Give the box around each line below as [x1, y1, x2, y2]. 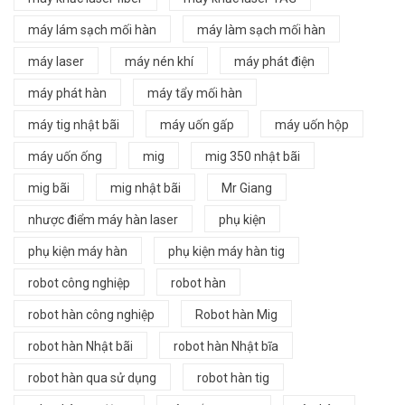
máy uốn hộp [275, 117, 349, 132]
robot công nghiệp [28, 275, 130, 290]
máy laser [28, 53, 84, 69]
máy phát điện [234, 53, 315, 69]
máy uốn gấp [160, 117, 234, 132]
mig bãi [28, 180, 70, 195]
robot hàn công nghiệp [28, 306, 155, 322]
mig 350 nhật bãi [205, 148, 300, 164]
